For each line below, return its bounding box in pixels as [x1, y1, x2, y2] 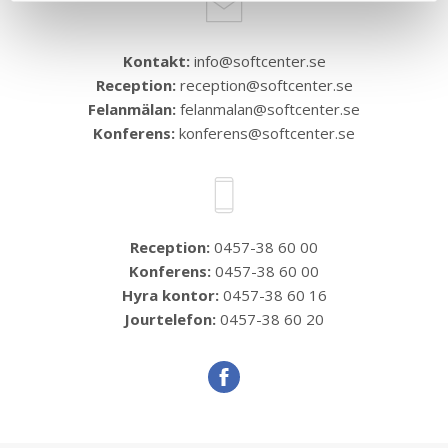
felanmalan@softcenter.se [180, 99, 360, 119]
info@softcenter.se [193, 51, 326, 71]
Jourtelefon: [124, 309, 216, 329]
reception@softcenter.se [179, 75, 353, 95]
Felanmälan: [88, 99, 176, 119]
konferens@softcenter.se [179, 123, 355, 143]
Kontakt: [122, 51, 190, 71]
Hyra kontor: [121, 285, 219, 305]
